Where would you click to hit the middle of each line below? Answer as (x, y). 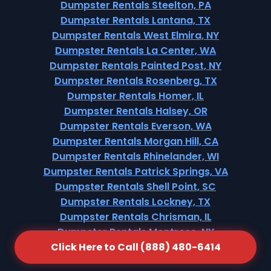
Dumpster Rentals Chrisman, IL (135, 217)
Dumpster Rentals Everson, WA (135, 126)
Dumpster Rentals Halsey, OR (135, 111)
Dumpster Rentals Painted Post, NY (135, 66)
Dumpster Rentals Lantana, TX (135, 20)
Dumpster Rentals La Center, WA (135, 51)
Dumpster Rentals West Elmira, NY (135, 35)
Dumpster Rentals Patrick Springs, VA (135, 171)
